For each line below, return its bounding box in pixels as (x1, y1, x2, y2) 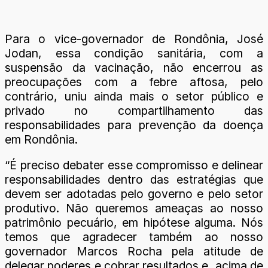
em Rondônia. (5, 132, 78, 147)
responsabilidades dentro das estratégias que (5, 172, 263, 187)
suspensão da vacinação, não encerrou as (5, 60, 263, 75)
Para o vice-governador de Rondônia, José (5, 31, 263, 46)
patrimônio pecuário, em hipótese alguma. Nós (5, 215, 263, 230)
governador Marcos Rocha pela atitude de (5, 243, 263, 258)
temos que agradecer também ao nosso (5, 229, 263, 244)
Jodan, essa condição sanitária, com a (5, 45, 263, 60)
